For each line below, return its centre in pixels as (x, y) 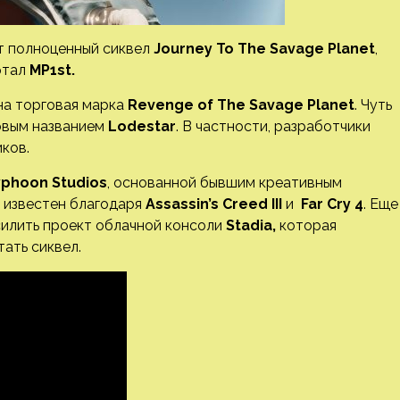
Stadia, (251, 225)
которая (306, 225)
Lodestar (142, 126)
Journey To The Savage (239, 49)
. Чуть (373, 105)
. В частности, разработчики (273, 126)
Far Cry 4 (332, 204)
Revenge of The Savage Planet (239, 105)
